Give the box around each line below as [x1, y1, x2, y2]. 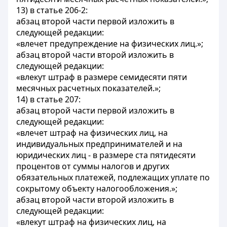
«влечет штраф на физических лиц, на [16, 127, 168, 138]
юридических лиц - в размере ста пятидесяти [16, 149, 196, 161]
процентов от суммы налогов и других [16, 161, 169, 172]
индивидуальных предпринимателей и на [16, 138, 182, 149]
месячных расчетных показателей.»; [16, 83, 161, 94]
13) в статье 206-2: [16, 5, 88, 16]
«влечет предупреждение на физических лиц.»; [16, 38, 203, 49]
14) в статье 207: [16, 94, 81, 105]
